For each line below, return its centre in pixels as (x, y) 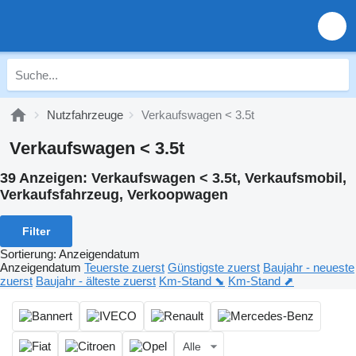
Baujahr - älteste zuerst (96, 281)
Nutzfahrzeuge (85, 115)
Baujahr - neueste (309, 267)
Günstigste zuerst (214, 267)
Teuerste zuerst (124, 267)
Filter (36, 231)
